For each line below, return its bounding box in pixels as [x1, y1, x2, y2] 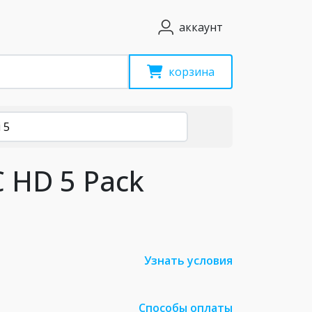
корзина [169, 64, 214, 79]
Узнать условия [144, 253, 233, 268]
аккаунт [179, 19, 223, 35]
